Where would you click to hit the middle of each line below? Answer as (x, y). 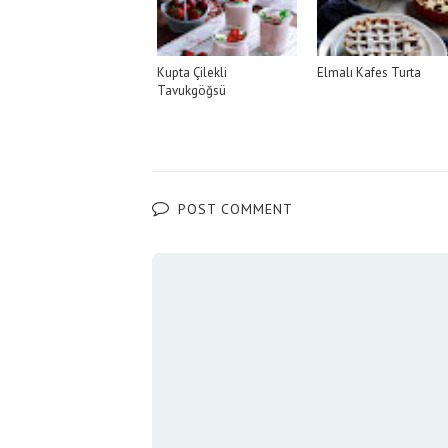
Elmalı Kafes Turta (369, 73)
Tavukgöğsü (191, 91)
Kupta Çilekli (192, 73)
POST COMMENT (232, 209)
